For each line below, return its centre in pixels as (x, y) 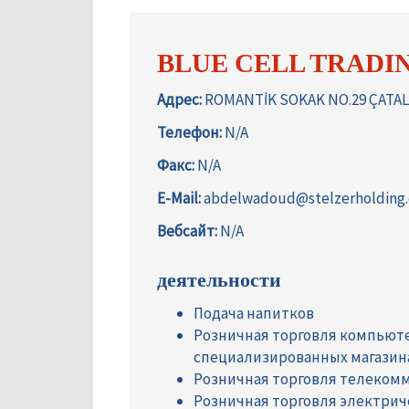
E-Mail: (179, 199)
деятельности (219, 280)
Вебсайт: (187, 231)
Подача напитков (254, 314)
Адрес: (179, 100)
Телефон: (189, 133)
